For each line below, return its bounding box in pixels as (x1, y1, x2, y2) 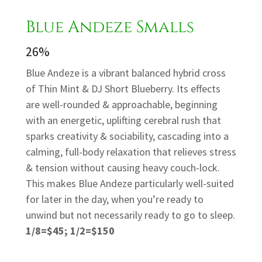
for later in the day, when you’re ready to (26, 192, 204, 206)
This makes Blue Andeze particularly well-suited (26, 177, 234, 191)
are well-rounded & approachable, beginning (26, 98, 218, 112)
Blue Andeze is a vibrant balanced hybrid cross (26, 66, 226, 80)
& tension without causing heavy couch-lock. (26, 161, 220, 175)
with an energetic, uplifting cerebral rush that (26, 113, 221, 127)
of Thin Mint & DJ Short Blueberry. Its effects (26, 82, 220, 96)
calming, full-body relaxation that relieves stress (26, 145, 236, 159)
